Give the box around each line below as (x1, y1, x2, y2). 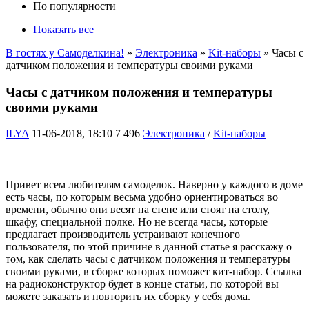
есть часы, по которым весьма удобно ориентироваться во (6, 191, 278, 203)
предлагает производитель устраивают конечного (6, 228, 240, 241)
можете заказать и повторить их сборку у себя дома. (6, 290, 250, 303)
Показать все (33, 23, 94, 35)
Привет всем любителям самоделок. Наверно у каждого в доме (6, 179, 303, 191)
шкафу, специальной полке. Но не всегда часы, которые (6, 216, 268, 228)
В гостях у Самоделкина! (6, 47, 124, 59)
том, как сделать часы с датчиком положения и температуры (6, 253, 290, 266)
